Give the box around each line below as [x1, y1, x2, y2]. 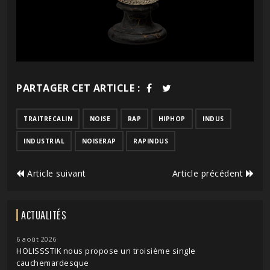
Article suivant [24, 167, 86, 179]
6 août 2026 [16, 234, 57, 243]
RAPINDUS [133, 136, 168, 145]
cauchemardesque [16, 257, 89, 268]
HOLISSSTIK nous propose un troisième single [16, 245, 196, 256]
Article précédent [172, 167, 246, 179]
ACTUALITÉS [21, 207, 66, 222]
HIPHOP [158, 114, 186, 123]
